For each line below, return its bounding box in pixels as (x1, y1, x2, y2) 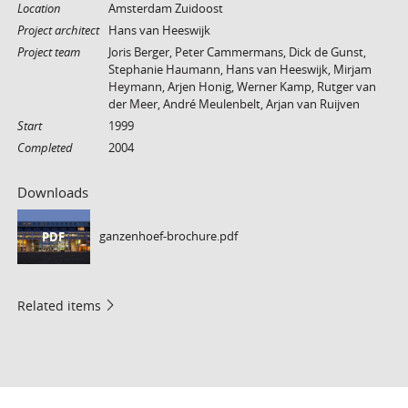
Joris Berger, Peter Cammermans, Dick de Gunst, (107, 44, 366, 60)
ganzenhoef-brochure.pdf (98, 227, 238, 244)
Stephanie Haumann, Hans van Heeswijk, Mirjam (107, 61, 372, 77)
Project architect (16, 22, 99, 38)
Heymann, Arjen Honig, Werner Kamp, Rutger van (107, 78, 376, 95)
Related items (16, 296, 101, 314)
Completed (16, 139, 73, 156)
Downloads (16, 183, 88, 201)
